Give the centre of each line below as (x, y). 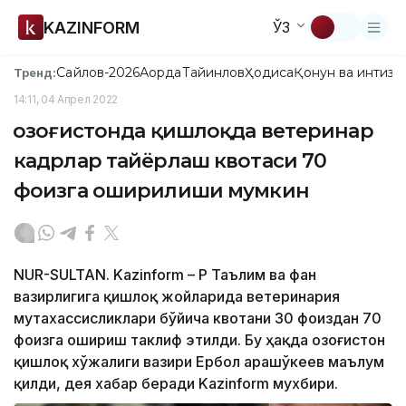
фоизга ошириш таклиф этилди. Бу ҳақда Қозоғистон (199, 340)
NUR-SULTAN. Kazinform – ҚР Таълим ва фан (165, 275)
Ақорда (161, 72)
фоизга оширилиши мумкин (161, 191)
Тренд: (35, 72)
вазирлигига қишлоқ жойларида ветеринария (177, 296)
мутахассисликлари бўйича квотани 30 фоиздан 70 (198, 318)
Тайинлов (213, 72)
